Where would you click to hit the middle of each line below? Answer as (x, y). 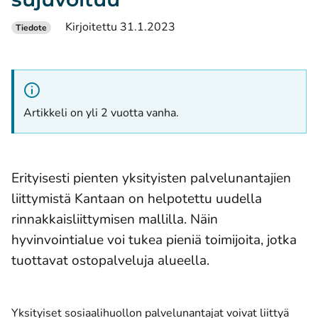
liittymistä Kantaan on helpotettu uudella (137, 198)
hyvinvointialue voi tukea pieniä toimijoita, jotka (154, 240)
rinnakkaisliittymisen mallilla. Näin (115, 219)
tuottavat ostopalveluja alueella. (110, 260)
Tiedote (31, 28)
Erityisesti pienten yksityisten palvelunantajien (151, 178)
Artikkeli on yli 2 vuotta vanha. (101, 113)
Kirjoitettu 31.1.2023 (120, 27)
